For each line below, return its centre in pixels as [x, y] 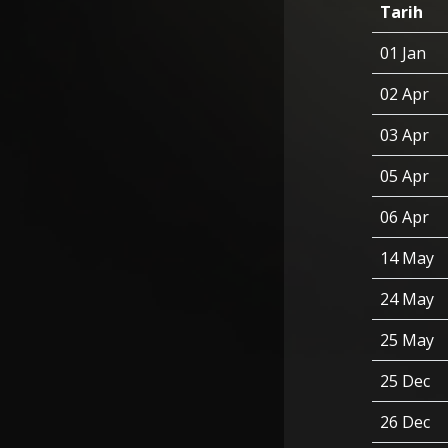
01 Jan [403, 53]
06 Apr [404, 217]
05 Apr [404, 176]
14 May [407, 258]
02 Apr [404, 94]
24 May [407, 299]
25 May [407, 340]
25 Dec [405, 381]
